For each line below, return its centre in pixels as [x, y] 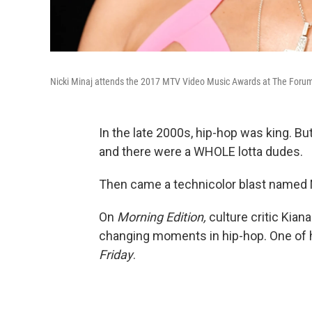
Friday [116, 254]
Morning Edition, [163, 217]
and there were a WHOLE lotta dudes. [201, 151]
